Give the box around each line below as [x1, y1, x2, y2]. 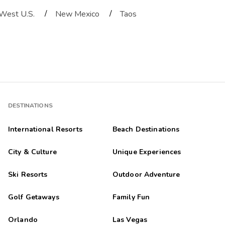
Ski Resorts [8, 170, 48, 180]
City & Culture [8, 147, 57, 157]
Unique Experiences [112, 147, 181, 157]
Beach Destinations [112, 125, 180, 135]
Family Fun [112, 192, 150, 202]
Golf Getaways [8, 192, 59, 202]
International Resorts [8, 125, 82, 135]
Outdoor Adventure [112, 170, 180, 180]
